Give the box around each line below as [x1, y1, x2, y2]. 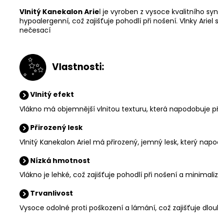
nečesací [19, 25, 51, 36]
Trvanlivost [30, 188, 73, 199]
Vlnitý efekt [29, 90, 74, 100]
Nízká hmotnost [30, 155, 90, 165]
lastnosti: [59, 60, 104, 74]
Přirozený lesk [30, 122, 83, 132]
